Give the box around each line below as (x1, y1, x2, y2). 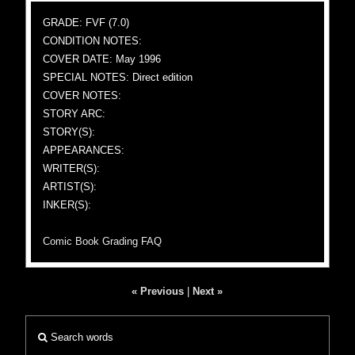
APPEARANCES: (43, 144, 125, 156)
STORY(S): (43, 126, 96, 138)
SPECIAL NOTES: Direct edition (43, 71, 193, 83)
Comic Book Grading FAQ (43, 235, 162, 247)
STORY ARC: (43, 108, 106, 120)
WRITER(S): (43, 162, 101, 174)
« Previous (132, 285, 185, 297)
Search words (48, 331, 114, 343)
